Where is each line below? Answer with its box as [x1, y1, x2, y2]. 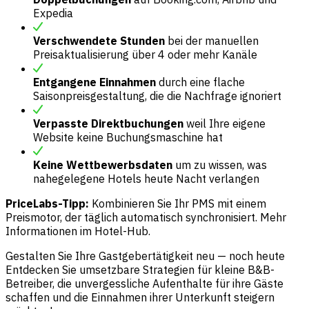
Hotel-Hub [94, 224, 148, 239]
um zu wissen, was [172, 158, 267, 172]
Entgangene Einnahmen [33, 75, 156, 90]
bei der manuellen [165, 34, 259, 48]
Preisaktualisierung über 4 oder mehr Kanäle [33, 48, 257, 62]
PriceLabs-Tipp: [6, 197, 89, 211]
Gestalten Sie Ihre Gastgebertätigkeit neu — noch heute [6, 249, 285, 263]
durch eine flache [156, 75, 245, 90]
